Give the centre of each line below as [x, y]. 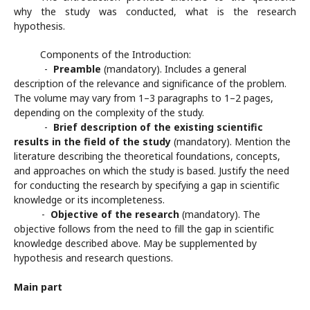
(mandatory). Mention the [231, 142]
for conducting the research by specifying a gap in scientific [147, 185]
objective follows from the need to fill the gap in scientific [144, 229]
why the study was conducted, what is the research [155, 11]
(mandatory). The [220, 214]
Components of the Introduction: [115, 54]
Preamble [77, 69]
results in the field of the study [92, 142]
